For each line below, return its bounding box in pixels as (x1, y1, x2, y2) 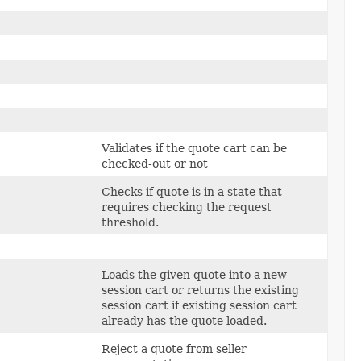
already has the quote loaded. (102, 313, 267, 327)
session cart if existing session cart (102, 298, 297, 312)
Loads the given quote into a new (102, 268, 287, 281)
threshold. (102, 215, 159, 229)
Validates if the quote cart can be (102, 141, 287, 155)
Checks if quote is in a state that (102, 185, 282, 198)
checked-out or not (102, 156, 208, 170)
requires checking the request (102, 200, 272, 214)
